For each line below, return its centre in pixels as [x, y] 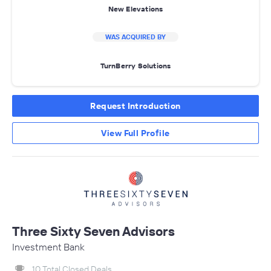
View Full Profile [135, 133]
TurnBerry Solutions [135, 65]
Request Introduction [135, 106]
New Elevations [135, 8]
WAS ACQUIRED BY [135, 37]
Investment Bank [48, 247]
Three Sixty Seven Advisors [93, 231]
